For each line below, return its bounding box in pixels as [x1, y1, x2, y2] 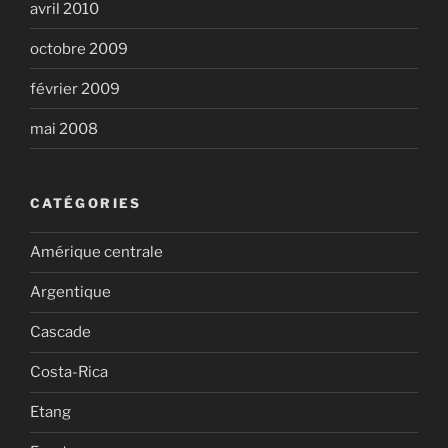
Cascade [30, 323, 91, 342]
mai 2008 [30, 119, 98, 138]
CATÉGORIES [30, 195, 142, 212]
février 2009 [30, 79, 120, 98]
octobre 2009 [30, 39, 128, 58]
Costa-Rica [30, 363, 108, 382]
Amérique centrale [30, 243, 163, 262]
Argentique [30, 283, 111, 302]
